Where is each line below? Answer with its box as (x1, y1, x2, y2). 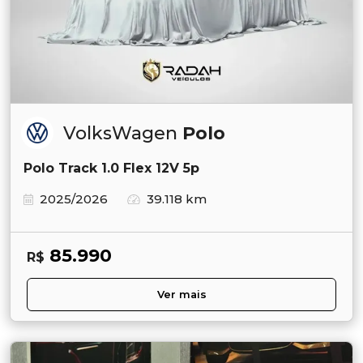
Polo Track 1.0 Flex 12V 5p (23, 160, 199, 177)
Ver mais (156, 288, 207, 301)
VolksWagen (63, 122, 182, 145)
